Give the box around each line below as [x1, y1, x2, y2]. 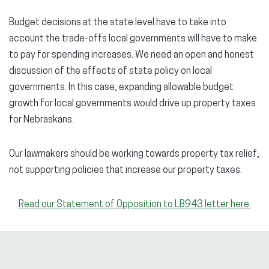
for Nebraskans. [9, 115, 74, 125]
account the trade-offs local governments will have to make [9, 34, 257, 44]
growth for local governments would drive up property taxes [9, 98, 256, 109]
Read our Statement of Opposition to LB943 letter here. [18, 199, 251, 210]
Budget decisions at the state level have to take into [9, 17, 226, 28]
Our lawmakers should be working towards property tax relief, [9, 149, 259, 159]
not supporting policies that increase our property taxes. [9, 165, 242, 175]
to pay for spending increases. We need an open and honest [9, 50, 254, 60]
